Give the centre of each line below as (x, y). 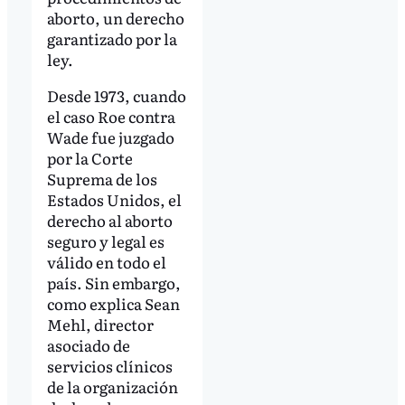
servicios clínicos (109, 366)
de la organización (112, 387)
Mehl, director (100, 325)
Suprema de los (102, 179)
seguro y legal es (105, 241)
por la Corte (89, 158)
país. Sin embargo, (113, 283)
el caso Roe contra (111, 117)
